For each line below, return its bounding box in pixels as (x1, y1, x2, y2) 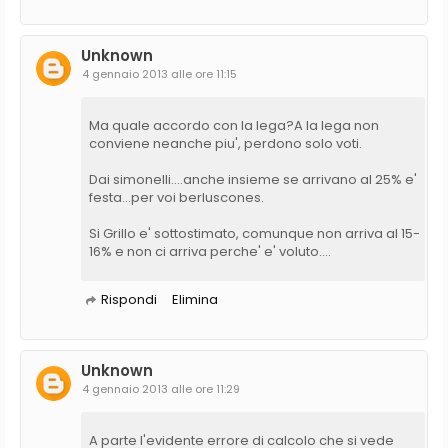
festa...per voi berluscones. (89, 187, 264, 207)
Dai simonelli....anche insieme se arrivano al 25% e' (89, 169, 417, 189)
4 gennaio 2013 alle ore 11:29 (82, 380, 240, 397)
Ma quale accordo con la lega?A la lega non (89, 115, 379, 135)
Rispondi (101, 289, 157, 309)
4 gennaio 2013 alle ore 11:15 (82, 65, 237, 82)
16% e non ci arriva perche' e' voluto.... (89, 241, 331, 261)
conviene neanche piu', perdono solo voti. (89, 133, 362, 153)
